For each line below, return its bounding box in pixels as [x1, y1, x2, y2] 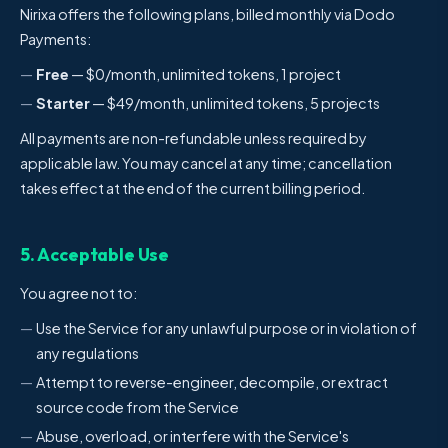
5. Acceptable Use [20, 243, 170, 266]
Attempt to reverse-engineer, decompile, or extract [36, 373, 388, 391]
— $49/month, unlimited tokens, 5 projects [90, 94, 380, 112]
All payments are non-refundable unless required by [20, 129, 367, 147]
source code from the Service [36, 398, 239, 416]
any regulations [36, 344, 139, 362]
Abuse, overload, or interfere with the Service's [36, 427, 349, 445]
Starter [36, 94, 90, 112]
